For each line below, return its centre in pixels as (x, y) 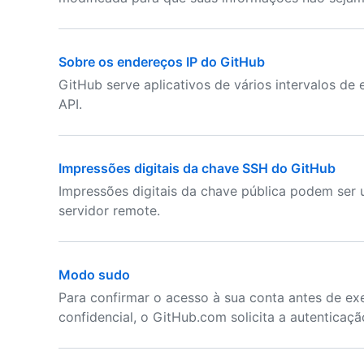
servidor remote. (109, 210)
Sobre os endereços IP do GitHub (162, 62)
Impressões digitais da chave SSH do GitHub (197, 168)
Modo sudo (94, 275)
